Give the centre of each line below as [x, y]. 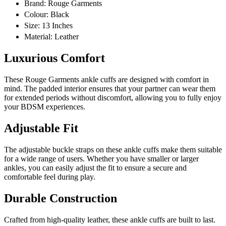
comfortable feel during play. [50, 177]
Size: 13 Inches [48, 26]
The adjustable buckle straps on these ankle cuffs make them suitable [113, 149]
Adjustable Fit [41, 128]
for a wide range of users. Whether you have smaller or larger [101, 158]
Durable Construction [61, 198]
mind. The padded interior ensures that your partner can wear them [110, 88]
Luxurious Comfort [54, 58]
